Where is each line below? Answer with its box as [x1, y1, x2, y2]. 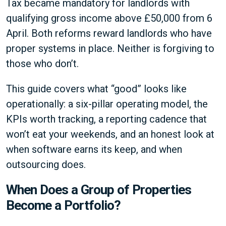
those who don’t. [6, 58, 81, 70]
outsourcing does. [6, 158, 86, 171]
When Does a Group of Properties [6, 182, 191, 197]
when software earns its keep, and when [6, 143, 182, 155]
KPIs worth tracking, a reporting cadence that [6, 113, 207, 125]
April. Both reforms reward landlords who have [6, 27, 212, 39]
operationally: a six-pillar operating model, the [6, 98, 208, 110]
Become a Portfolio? [6, 198, 121, 213]
